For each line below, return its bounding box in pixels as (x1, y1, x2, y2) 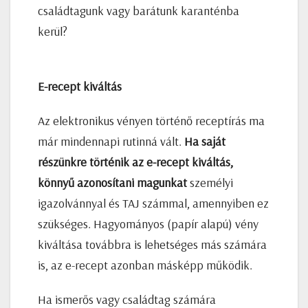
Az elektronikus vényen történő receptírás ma (38, 112, 265, 129)
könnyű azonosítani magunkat (38, 174, 190, 190)
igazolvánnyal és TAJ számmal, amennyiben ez (38, 195, 269, 211)
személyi (190, 174, 233, 190)
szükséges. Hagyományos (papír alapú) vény (38, 215, 258, 232)
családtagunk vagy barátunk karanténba (38, 2, 239, 19)
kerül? (38, 23, 67, 39)
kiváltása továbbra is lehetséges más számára (38, 236, 267, 252)
